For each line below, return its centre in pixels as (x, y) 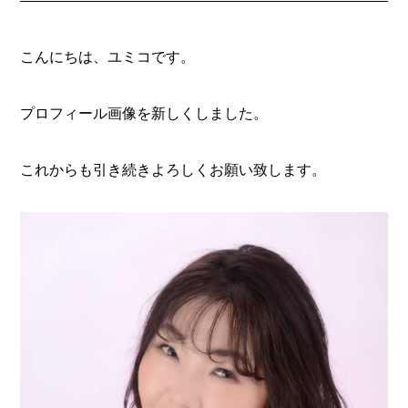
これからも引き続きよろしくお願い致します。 (173, 170)
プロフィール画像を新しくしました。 (144, 114)
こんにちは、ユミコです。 (108, 57)
